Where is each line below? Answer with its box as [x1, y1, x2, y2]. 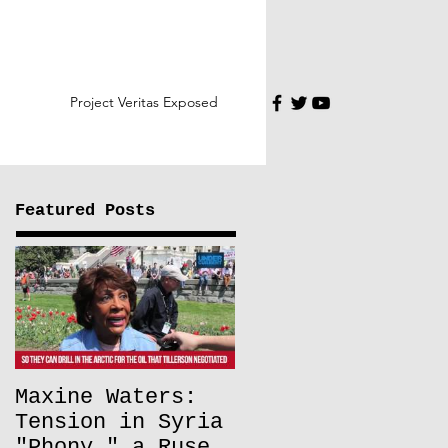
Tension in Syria [15, 410, 223, 435]
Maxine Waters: [15, 385, 197, 410]
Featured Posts [15, 201, 155, 220]
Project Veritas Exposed [69, 93, 218, 111]
